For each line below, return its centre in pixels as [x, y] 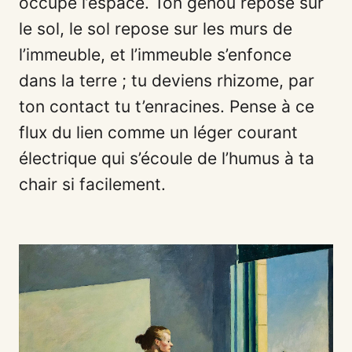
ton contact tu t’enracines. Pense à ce [167, 106]
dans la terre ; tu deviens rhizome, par [167, 80]
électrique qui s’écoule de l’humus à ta [167, 158]
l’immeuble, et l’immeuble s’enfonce [155, 54]
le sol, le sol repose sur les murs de [156, 28]
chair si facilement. [92, 184]
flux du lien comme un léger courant [158, 132]
